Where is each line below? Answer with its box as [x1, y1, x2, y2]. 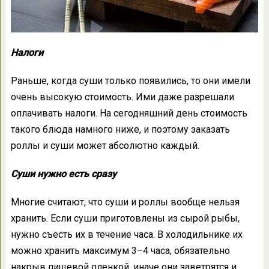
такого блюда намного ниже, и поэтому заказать [10, 124, 230, 136]
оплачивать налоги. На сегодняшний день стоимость [10, 107, 247, 119]
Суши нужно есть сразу [10, 168, 116, 180]
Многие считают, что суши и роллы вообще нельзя [10, 196, 240, 208]
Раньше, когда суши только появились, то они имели [10, 75, 250, 87]
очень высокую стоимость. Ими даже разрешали [10, 91, 234, 103]
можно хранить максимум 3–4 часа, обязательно [10, 245, 230, 257]
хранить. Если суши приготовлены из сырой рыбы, [10, 213, 240, 225]
